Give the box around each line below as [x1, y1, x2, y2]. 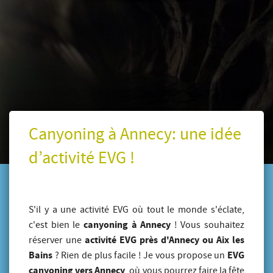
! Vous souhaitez [171, 218, 244, 231]
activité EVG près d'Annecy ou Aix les [85, 233, 244, 247]
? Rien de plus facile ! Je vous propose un [52, 249, 227, 261]
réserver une [29, 233, 85, 246]
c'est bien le [29, 218, 83, 231]
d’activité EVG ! [29, 146, 135, 169]
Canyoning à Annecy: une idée [29, 122, 241, 146]
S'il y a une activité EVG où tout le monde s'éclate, [29, 203, 244, 216]
